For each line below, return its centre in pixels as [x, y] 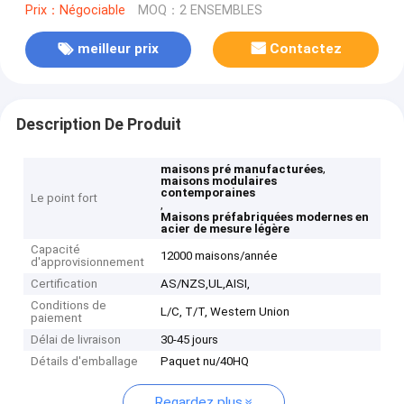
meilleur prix [118, 49]
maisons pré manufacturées [242, 170]
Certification [64, 284]
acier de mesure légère [225, 229]
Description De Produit [98, 124]
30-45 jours [190, 340]
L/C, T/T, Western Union [225, 312]
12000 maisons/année [220, 256]
